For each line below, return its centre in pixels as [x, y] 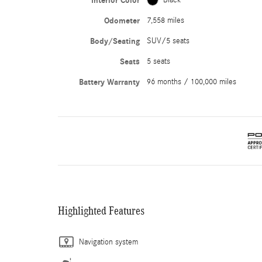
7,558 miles [165, 20]
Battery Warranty [109, 82]
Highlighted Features [101, 210]
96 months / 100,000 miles [191, 82]
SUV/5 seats [168, 41]
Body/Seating [115, 41]
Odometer [122, 20]
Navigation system [108, 242]
